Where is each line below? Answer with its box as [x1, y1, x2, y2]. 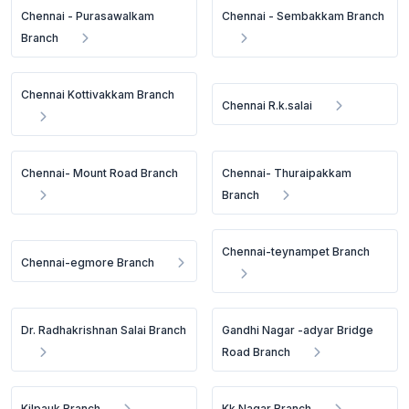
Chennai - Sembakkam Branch [222, 9, 385, 23]
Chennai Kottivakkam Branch [21, 88, 174, 101]
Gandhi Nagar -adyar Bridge [222, 323, 374, 337]
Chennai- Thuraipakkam [222, 166, 352, 180]
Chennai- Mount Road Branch [21, 166, 178, 180]
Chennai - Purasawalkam [21, 9, 154, 23]
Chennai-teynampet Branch [222, 245, 371, 258]
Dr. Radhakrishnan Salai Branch [21, 323, 186, 337]
